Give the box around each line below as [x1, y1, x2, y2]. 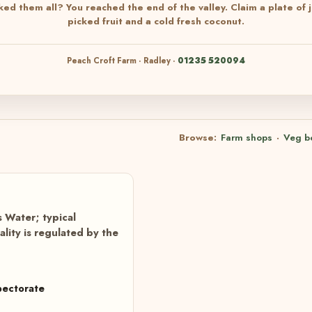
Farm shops [221, 131, 272, 144]
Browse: [179, 131, 219, 144]
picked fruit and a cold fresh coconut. [68, 15, 244, 28]
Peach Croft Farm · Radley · [67, 55, 178, 66]
